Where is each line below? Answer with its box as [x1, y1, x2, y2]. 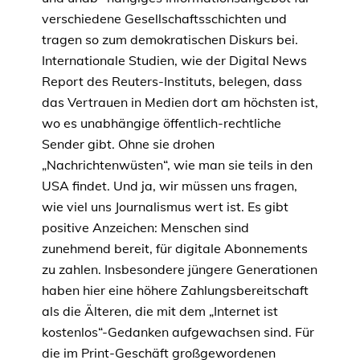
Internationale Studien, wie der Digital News [42, 52, 307, 69]
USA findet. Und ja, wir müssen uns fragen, [42, 178, 297, 194]
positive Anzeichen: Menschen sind [42, 219, 249, 236]
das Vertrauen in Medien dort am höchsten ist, [42, 94, 318, 111]
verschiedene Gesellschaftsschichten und [42, 10, 287, 27]
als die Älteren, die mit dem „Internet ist [42, 303, 278, 320]
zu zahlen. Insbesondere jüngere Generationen [42, 261, 317, 278]
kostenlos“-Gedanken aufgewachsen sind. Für [42, 324, 314, 341]
